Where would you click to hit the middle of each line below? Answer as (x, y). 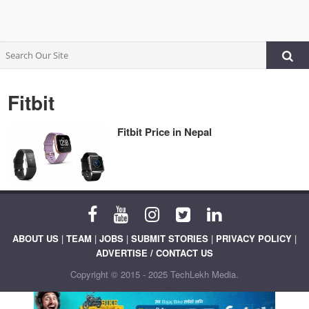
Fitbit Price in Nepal (165, 132)
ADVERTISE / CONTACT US (154, 253)
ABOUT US (36, 239)
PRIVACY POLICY (254, 239)
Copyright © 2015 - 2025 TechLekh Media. (154, 275)
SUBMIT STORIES (170, 239)
